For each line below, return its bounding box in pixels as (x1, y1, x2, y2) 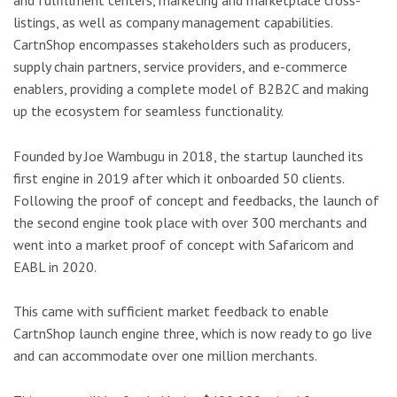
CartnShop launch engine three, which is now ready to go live (13, 324, 372, 343)
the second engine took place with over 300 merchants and (13, 213, 367, 231)
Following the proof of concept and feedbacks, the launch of (13, 191, 379, 209)
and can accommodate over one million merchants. (13, 346, 317, 365)
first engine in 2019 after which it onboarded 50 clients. (13, 168, 344, 187)
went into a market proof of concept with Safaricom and (13, 235, 354, 253)
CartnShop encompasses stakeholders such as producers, (13, 35, 350, 54)
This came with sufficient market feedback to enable (13, 302, 329, 321)
